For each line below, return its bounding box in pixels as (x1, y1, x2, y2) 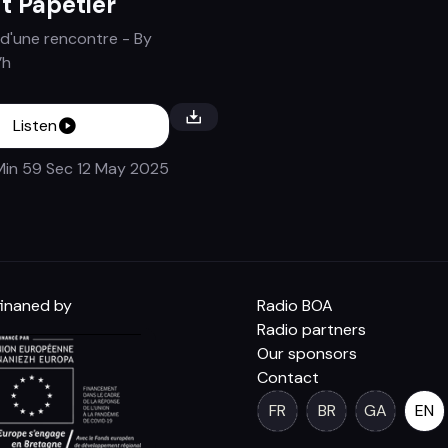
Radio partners (257, 319, 367, 341)
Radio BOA (257, 295, 334, 317)
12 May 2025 (72, 158, 169, 180)
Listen (13, 115, 58, 137)
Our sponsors (257, 343, 358, 365)
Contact (257, 367, 320, 389)
